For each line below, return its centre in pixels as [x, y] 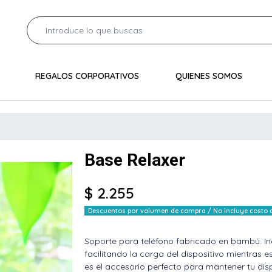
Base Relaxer [135, 160]
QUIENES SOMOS [209, 76]
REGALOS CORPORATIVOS [87, 76]
